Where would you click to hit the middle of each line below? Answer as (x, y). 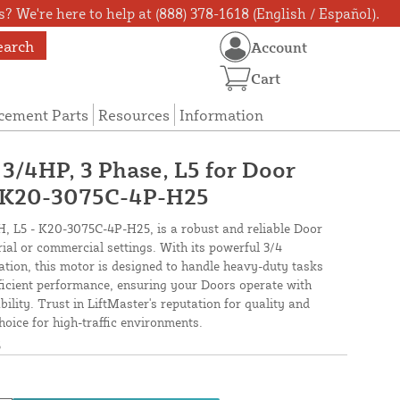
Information (221, 115)
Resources (133, 115)
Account (279, 47)
